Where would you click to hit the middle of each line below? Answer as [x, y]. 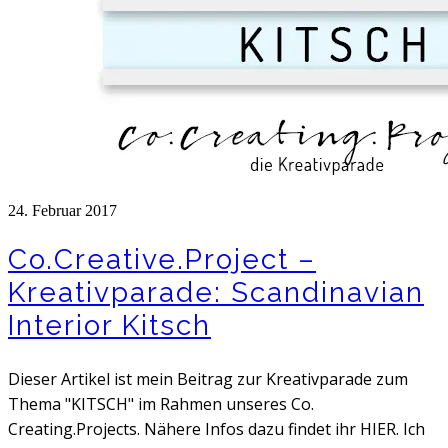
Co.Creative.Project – [162, 260]
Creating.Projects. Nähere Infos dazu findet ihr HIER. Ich [216, 429]
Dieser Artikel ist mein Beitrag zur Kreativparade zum [208, 379]
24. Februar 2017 [62, 210]
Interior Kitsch [109, 326]
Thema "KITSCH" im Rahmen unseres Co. [161, 404]
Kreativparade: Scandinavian [216, 293]
